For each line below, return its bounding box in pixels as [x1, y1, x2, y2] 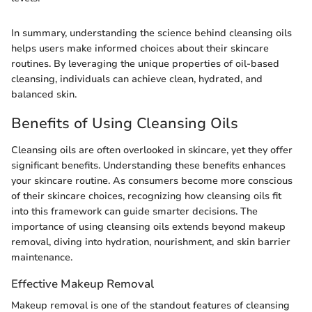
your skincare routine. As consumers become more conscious [11, 173, 292, 187]
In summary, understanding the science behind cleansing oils [11, 26, 292, 40]
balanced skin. [11, 88, 77, 101]
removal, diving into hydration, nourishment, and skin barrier [11, 235, 290, 249]
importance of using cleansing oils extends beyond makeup [11, 219, 286, 233]
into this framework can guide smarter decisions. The [11, 204, 258, 218]
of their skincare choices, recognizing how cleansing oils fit [11, 189, 281, 203]
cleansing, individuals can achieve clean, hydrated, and [11, 72, 263, 86]
